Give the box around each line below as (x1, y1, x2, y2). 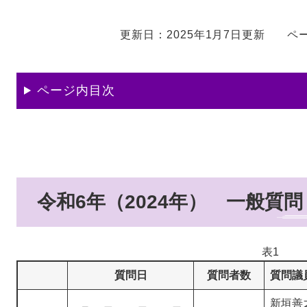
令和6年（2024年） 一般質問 (37, 191, 303, 213)
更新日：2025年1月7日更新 (120, 29, 265, 41)
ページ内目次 (37, 84, 115, 98)
